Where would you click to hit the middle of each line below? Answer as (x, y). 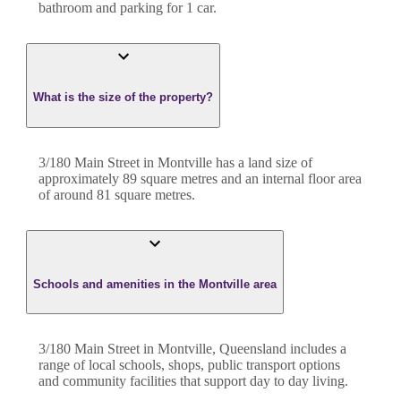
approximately (81, 178)
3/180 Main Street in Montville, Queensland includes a (192, 349)
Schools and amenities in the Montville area (155, 284)
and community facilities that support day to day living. (193, 381)
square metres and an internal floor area (249, 178)
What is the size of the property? (123, 98)
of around (68, 194)
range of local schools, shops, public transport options (189, 365)
